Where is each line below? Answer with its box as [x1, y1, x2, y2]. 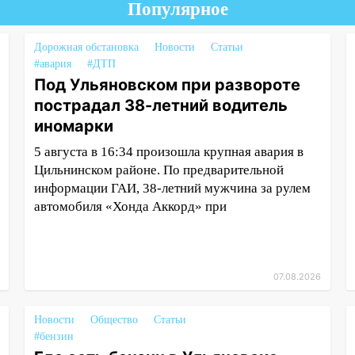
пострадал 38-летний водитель [33, 96, 288, 115]
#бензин [33, 330, 74, 342]
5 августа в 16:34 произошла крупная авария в [33, 144, 303, 159]
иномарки [33, 116, 113, 136]
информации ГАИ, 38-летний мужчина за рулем [33, 181, 311, 196]
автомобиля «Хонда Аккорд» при [33, 199, 227, 214]
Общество [90, 314, 138, 326]
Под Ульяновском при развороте [33, 75, 300, 94]
